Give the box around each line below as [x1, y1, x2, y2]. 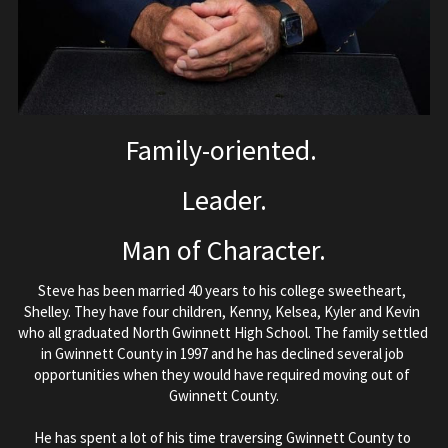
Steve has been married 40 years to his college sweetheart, [38, 281, 407, 301]
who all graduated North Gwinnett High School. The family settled [18, 323, 429, 343]
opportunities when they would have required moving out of [34, 365, 411, 385]
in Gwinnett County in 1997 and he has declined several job [40, 344, 404, 364]
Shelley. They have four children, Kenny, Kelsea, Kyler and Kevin [24, 302, 421, 322]
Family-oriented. [124, 132, 323, 169]
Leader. [180, 182, 267, 219]
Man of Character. [121, 232, 327, 269]
